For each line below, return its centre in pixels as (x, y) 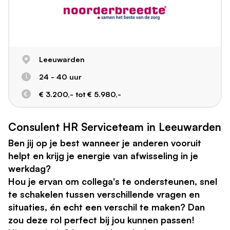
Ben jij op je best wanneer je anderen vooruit (105, 142)
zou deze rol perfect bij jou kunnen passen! (101, 219)
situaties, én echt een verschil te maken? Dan (107, 207)
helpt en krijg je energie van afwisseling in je (103, 155)
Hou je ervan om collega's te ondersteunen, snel (113, 181)
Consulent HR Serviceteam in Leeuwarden (115, 127)
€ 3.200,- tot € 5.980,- (80, 94)
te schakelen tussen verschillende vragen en (104, 194)
